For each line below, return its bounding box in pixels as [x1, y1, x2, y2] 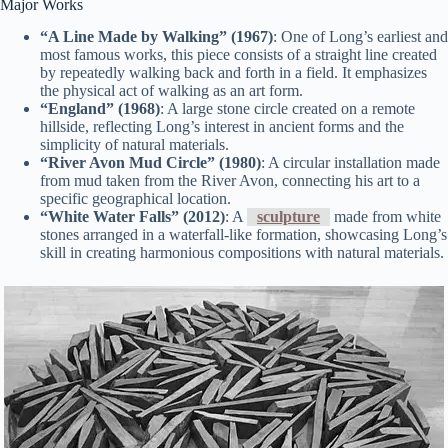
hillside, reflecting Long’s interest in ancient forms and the [40, 118, 404, 136]
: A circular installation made [261, 154, 440, 172]
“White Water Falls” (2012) [40, 208, 225, 226]
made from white [330, 208, 441, 226]
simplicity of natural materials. [40, 136, 229, 154]
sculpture [257, 208, 320, 226]
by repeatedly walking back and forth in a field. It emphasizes [40, 64, 427, 82]
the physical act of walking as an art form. [40, 82, 303, 100]
